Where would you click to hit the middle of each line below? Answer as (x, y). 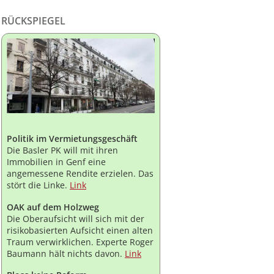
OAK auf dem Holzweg (53, 207)
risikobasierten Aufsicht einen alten (80, 230)
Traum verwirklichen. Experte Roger (80, 242)
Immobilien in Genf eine (56, 161)
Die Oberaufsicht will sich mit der (76, 218)
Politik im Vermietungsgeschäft (72, 138)
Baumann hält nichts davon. (66, 253)
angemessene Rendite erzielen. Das (80, 173)
